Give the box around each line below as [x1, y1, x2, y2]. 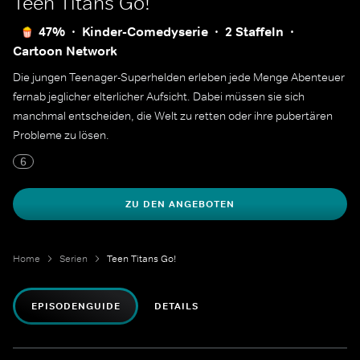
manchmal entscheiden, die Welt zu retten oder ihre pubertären [13, 108, 333, 123]
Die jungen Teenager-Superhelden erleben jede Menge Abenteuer [13, 70, 345, 84]
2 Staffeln [225, 23, 284, 40]
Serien [59, 252, 88, 265]
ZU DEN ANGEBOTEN [125, 198, 235, 211]
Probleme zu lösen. [13, 128, 109, 142]
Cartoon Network [13, 43, 117, 59]
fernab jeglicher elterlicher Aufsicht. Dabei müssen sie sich [13, 89, 305, 104]
